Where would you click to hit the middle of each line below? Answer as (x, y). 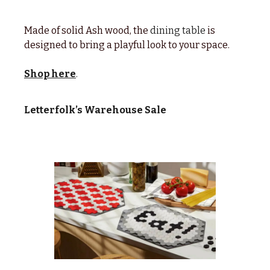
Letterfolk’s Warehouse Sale (95, 110)
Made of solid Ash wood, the (87, 31)
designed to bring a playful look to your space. (127, 45)
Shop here (50, 74)
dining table (179, 31)
